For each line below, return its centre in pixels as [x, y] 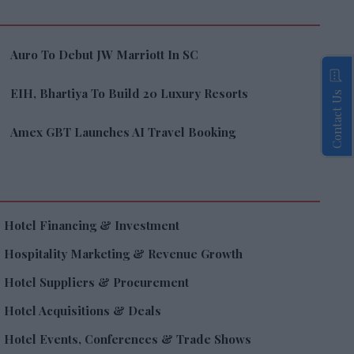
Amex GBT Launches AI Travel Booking [123, 132]
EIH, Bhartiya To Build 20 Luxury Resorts [130, 94]
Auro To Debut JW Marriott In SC [105, 55]
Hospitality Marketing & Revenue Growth [124, 254]
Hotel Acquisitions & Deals [83, 311]
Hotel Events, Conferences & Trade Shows [128, 339]
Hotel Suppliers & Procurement [97, 282]
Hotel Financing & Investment [92, 226]
